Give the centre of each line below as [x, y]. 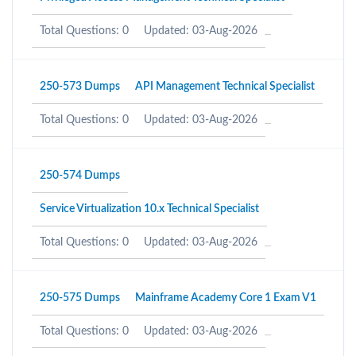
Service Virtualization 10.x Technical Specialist [149, 209]
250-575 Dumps [80, 298]
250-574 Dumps [80, 176]
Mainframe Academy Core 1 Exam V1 [226, 298]
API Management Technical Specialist [225, 87]
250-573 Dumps [80, 87]
